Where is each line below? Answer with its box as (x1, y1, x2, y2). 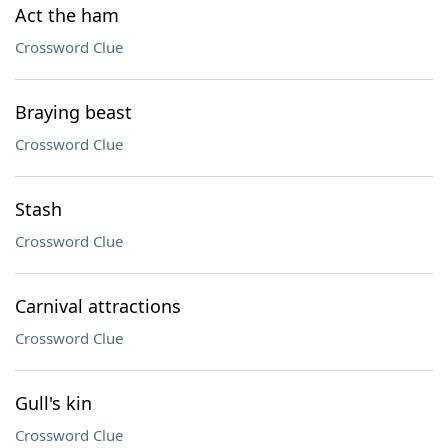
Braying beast (15, 100, 132, 124)
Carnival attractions (15, 294, 181, 318)
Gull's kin (15, 391, 92, 415)
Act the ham (15, 3, 119, 27)
